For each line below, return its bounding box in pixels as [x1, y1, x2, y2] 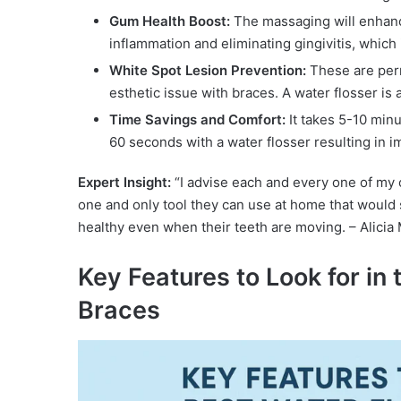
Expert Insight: [78, 173, 171, 191]
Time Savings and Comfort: [109, 110, 286, 128]
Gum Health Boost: [109, 12, 230, 30]
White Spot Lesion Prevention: [109, 61, 306, 79]
